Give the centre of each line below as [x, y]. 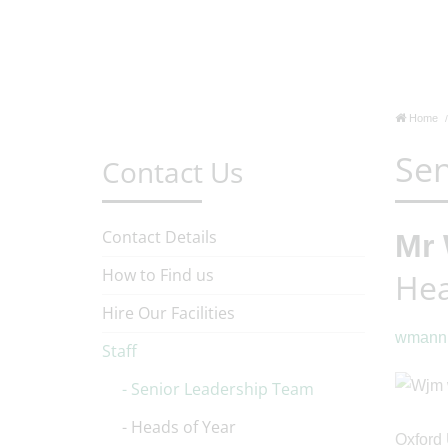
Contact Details [159, 237]
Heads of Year [183, 427]
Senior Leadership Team [222, 389]
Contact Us [172, 172]
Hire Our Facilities [168, 313]
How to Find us [158, 275]
